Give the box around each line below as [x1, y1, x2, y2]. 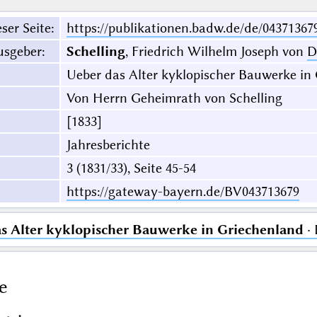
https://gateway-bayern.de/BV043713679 [66, 183, 299, 200]
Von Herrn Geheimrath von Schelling [66, 90, 282, 107]
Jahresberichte [66, 137, 150, 154]
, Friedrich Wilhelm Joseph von [125, 43, 307, 60]
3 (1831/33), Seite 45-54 [66, 160, 196, 177]
